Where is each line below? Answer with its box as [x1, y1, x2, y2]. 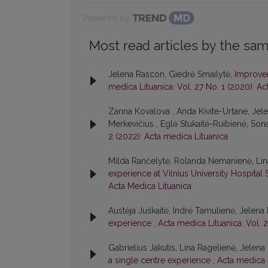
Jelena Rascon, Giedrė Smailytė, [108, 69, 234, 80]
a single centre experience [108, 255, 213, 266]
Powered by [83, 13, 130, 23]
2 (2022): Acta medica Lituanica [108, 132, 228, 142]
